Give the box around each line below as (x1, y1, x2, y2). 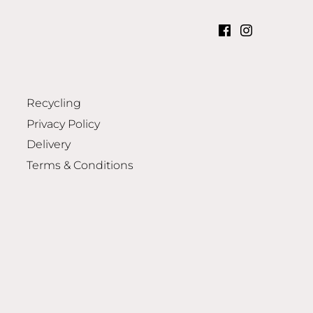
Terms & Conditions (26, 158, 133, 172)
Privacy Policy (26, 117, 100, 131)
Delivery (26, 138, 71, 152)
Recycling (26, 96, 81, 110)
